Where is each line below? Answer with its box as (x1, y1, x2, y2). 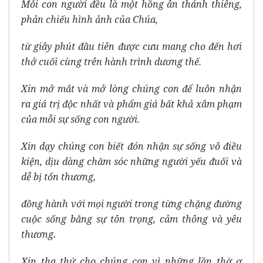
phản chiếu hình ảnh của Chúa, (21, 13, 158, 26)
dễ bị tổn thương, (21, 170, 96, 184)
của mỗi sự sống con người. (21, 113, 140, 126)
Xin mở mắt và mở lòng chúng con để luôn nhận (21, 82, 242, 96)
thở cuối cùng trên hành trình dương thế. (21, 55, 201, 69)
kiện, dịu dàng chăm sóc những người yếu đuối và (21, 155, 242, 168)
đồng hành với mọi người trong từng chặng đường (21, 197, 242, 211)
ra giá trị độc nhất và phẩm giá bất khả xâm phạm (21, 97, 242, 111)
